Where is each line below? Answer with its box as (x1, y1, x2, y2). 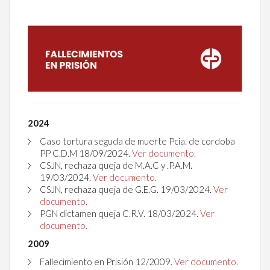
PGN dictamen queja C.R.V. (40, 207, 147, 219)
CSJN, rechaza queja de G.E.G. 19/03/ (40, 183, 188, 195)
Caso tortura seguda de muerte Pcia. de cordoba (40, 135, 235, 146)
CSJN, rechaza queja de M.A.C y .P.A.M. (40, 159, 192, 171)
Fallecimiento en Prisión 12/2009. (40, 256, 172, 267)
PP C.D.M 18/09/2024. (40, 147, 130, 159)
